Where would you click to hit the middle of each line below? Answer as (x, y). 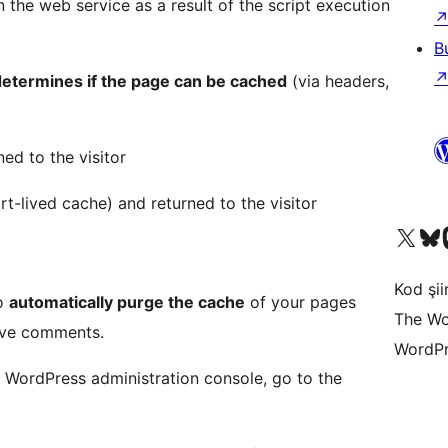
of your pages (300, 301)
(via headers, (338, 80)
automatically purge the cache (127, 301)
